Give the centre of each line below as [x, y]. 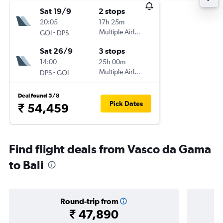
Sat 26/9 [56, 51]
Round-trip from [89, 201]
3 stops [112, 51]
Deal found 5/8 [39, 96]
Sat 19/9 [56, 11]
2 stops [112, 11]
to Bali [26, 165]
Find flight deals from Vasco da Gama [110, 149]
